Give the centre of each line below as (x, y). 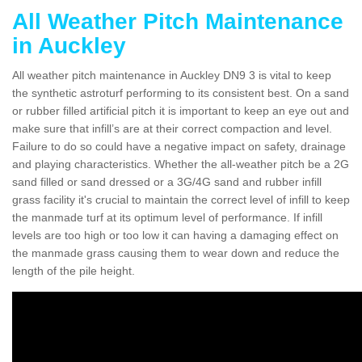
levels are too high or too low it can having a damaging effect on (175, 235)
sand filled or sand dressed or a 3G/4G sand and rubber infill (167, 181)
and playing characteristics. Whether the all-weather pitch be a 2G (181, 164)
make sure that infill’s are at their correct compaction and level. (172, 128)
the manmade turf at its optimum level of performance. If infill (167, 217)
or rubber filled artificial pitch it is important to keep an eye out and (181, 110)
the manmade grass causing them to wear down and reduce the (176, 253)
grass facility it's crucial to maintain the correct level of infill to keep (181, 199)
